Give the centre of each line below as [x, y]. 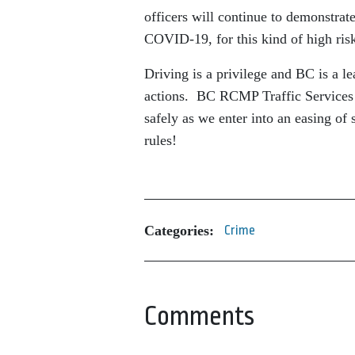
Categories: [179, 230]
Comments [199, 316]
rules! [160, 140]
